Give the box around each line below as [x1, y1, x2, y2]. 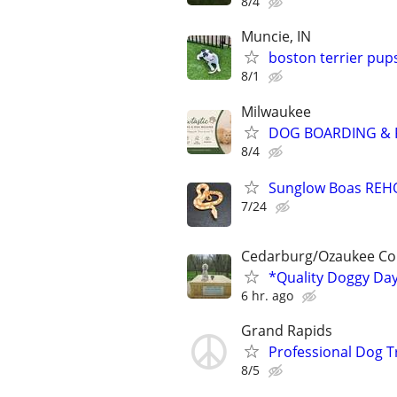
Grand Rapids [241, 321, 332, 341]
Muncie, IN [241, 27, 311, 47]
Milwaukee [241, 101, 311, 121]
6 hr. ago [241, 286, 293, 304]
